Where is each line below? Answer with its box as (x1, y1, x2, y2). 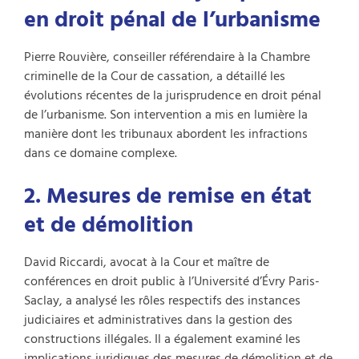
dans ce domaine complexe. (24, 142, 177, 163)
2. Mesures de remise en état (24, 177, 312, 214)
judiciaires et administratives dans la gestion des (24, 309, 292, 330)
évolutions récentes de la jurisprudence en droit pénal (24, 84, 321, 106)
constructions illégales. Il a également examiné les (24, 328, 301, 349)
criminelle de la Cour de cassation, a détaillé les (24, 65, 285, 87)
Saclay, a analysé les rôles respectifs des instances (24, 289, 301, 311)
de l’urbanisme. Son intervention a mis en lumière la (24, 103, 308, 125)
